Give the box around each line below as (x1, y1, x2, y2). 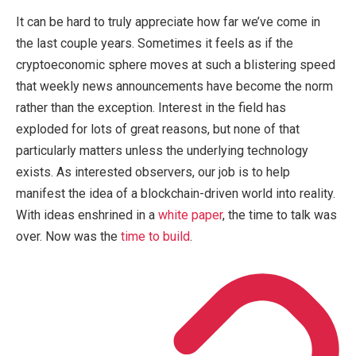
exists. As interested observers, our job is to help (16, 164, 290, 180)
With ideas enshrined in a (16, 207, 158, 222)
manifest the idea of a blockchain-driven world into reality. (16, 185, 335, 201)
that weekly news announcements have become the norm (16, 78, 333, 94)
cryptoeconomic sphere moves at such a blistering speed (16, 56, 335, 72)
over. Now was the (16, 228, 121, 244)
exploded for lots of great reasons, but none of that (16, 121, 300, 137)
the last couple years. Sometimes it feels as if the (16, 35, 293, 51)
